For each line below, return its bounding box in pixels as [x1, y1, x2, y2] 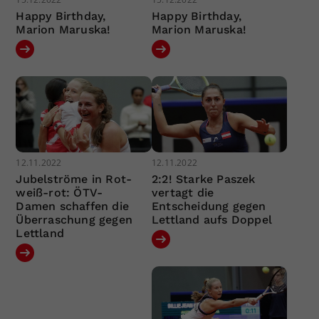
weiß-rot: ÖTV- [16, 186, 103, 200]
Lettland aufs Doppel [151, 213, 272, 227]
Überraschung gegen [16, 213, 133, 227]
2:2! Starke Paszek [151, 172, 256, 187]
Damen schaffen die [16, 199, 130, 214]
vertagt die [151, 186, 214, 200]
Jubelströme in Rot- [16, 172, 132, 187]
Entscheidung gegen [151, 199, 266, 214]
